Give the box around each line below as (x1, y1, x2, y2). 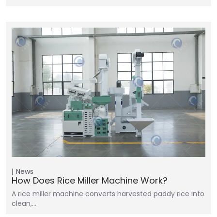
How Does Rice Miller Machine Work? (12, 174, 168, 186)
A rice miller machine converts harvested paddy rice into (12, 188, 204, 199)
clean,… (12, 198, 36, 208)
